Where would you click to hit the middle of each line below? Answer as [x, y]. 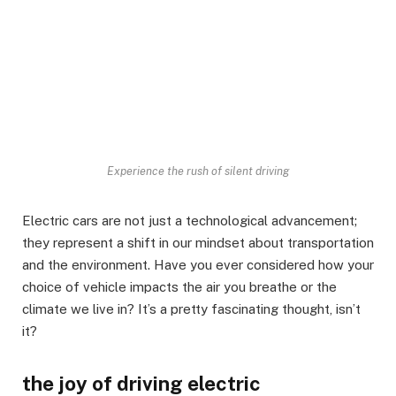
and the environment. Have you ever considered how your [198, 265]
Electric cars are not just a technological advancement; [190, 221]
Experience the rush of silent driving [198, 171]
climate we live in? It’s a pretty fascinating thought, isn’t [191, 309]
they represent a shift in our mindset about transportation [198, 243]
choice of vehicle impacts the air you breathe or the [179, 287]
